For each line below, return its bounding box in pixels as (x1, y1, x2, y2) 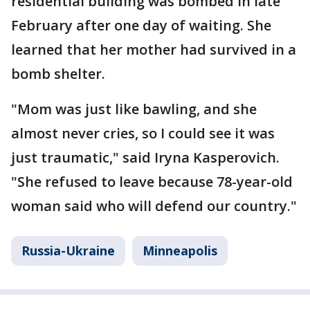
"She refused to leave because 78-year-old (11, 172, 293, 192)
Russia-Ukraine (21, 242, 115, 259)
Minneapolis (143, 242, 217, 259)
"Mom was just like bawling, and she (11, 100, 257, 119)
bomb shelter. (11, 64, 105, 84)
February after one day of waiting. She (11, 16, 271, 35)
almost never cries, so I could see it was (11, 124, 275, 143)
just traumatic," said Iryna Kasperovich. (11, 148, 280, 167)
